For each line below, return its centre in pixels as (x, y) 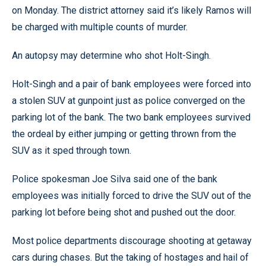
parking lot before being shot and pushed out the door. (124, 212)
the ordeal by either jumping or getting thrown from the (124, 134)
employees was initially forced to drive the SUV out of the (132, 196)
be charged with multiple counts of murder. (100, 27)
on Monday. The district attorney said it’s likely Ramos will (132, 10)
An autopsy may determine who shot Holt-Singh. (111, 56)
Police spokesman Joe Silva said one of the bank (115, 179)
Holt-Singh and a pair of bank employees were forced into (132, 84)
